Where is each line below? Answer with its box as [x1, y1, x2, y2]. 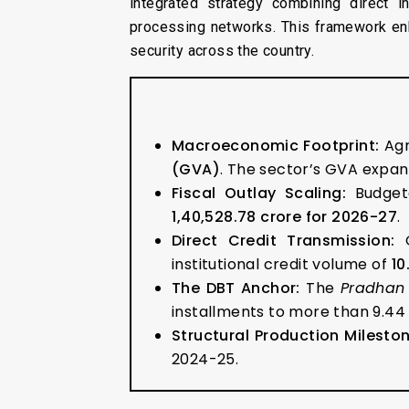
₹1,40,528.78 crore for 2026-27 [172, 205, 397, 227]
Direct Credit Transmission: [172, 229, 395, 251]
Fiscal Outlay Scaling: [172, 182, 347, 204]
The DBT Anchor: [172, 277, 300, 299]
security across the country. [130, 41, 315, 59]
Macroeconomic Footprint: [172, 134, 380, 156]
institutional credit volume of [172, 253, 392, 275]
